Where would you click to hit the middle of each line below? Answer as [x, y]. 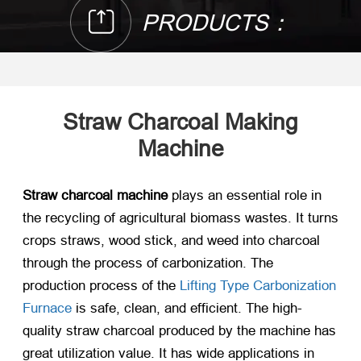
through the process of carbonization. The [148, 263]
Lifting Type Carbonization [258, 286]
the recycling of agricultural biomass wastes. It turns [180, 218]
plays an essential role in [245, 196]
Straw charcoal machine [95, 196]
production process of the [101, 286]
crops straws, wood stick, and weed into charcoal [171, 241]
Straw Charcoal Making [180, 122]
